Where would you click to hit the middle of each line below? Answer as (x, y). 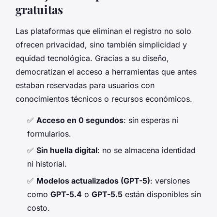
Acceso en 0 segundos (80, 120)
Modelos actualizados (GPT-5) (93, 180)
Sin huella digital (67, 150)
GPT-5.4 (66, 194)
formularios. (49, 134)
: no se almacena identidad (147, 150)
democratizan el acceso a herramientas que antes (106, 72)
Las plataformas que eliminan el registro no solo (103, 31)
